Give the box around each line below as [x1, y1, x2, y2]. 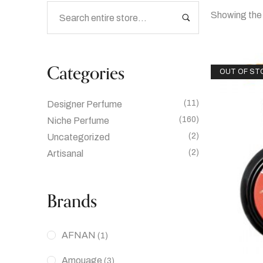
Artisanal [47, 149, 83, 159]
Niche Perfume [47, 116, 109, 126]
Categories [47, 59, 124, 88]
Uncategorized [47, 132, 110, 142]
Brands [47, 187, 97, 216]
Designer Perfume [47, 99, 122, 109]
